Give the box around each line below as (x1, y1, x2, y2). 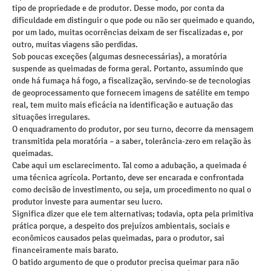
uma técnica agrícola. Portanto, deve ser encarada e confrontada (12, 172, 244, 183)
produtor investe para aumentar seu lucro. (12, 197, 163, 207)
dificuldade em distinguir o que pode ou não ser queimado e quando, (12, 15, 255, 25)
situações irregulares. (12, 112, 90, 122)
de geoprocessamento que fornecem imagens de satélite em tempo (12, 88, 249, 98)
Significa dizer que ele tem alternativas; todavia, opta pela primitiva (12, 209, 253, 219)
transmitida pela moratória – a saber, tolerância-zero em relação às (12, 136, 251, 146)
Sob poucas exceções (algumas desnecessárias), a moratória (12, 51, 227, 62)
